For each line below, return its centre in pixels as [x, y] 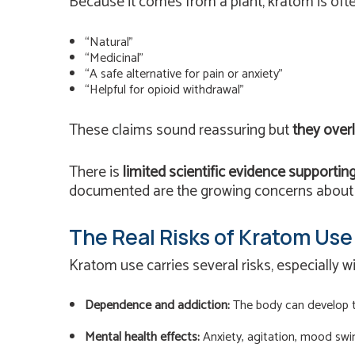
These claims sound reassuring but [181, 130]
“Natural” [109, 43]
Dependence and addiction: [157, 306]
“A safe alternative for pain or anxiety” [184, 74]
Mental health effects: [142, 338]
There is [96, 172]
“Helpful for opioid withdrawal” [164, 90]
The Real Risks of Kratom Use [211, 237]
